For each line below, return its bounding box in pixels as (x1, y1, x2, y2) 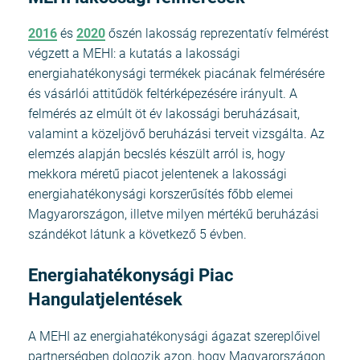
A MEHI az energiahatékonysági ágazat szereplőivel (28, 328, 321, 344)
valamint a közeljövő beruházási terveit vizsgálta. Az (28, 126, 325, 142)
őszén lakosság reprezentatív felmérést (105, 26, 329, 42)
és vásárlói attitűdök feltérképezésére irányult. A (28, 86, 297, 102)
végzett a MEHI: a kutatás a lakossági (28, 46, 240, 62)
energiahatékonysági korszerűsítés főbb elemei (28, 186, 293, 202)
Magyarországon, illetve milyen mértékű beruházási (28, 207, 319, 223)
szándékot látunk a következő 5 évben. (28, 227, 247, 243)
